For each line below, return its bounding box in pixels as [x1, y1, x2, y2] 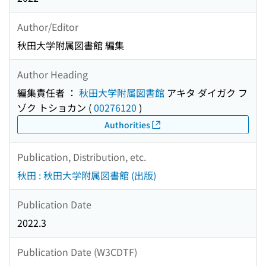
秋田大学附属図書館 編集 [17, 38, 124, 53]
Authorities [104, 118, 150, 131]
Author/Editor [17, 19, 78, 34]
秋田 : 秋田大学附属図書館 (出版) [17, 168, 156, 183]
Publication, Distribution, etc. [17, 149, 146, 164]
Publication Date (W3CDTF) [17, 244, 137, 259]
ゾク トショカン [17, 100, 86, 115]
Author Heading [17, 66, 88, 81]
